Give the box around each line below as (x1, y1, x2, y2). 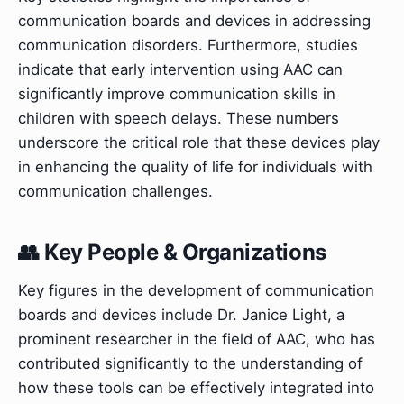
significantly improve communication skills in (18, 85, 335, 104)
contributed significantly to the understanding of (18, 353, 363, 372)
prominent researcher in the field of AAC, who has (18, 329, 375, 348)
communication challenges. (18, 182, 213, 201)
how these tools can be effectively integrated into (18, 378, 374, 397)
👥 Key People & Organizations (18, 239, 326, 266)
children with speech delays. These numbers (18, 109, 339, 128)
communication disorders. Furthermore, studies (18, 36, 358, 55)
